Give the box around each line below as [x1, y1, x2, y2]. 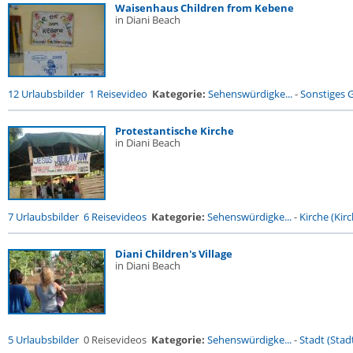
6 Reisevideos [84, 210, 147, 224]
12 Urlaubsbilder [8, 87, 84, 101]
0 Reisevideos [84, 333, 147, 347]
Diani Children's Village [115, 247, 232, 261]
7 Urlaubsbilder [8, 210, 79, 224]
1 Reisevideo [89, 87, 147, 101]
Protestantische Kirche [115, 124, 234, 138]
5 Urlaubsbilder [8, 333, 79, 347]
